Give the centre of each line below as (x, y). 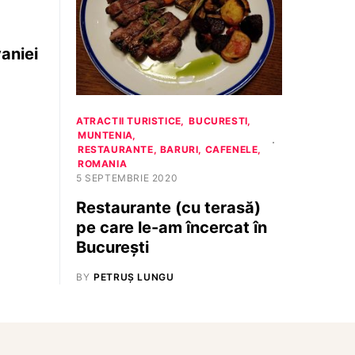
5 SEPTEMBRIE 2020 (127, 177)
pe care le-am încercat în (172, 227)
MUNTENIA (105, 135)
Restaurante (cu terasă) (168, 207)
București (113, 247)
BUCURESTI (218, 120)
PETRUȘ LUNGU (134, 277)
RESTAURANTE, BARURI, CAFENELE (168, 149)
